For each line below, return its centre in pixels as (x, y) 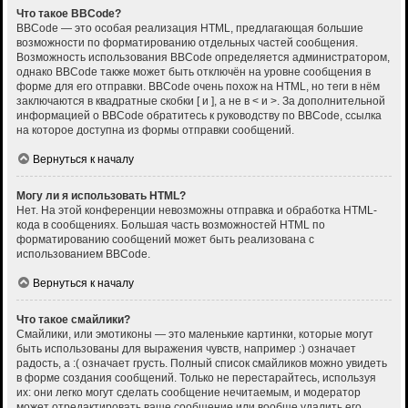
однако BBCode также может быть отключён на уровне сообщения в (194, 72)
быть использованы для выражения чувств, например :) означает (186, 349)
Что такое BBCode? (69, 14)
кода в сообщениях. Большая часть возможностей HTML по (171, 225)
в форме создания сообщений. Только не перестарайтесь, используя (196, 378)
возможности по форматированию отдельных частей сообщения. (187, 43)
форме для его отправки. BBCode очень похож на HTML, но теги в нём (198, 87)
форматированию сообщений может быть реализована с (165, 240)
